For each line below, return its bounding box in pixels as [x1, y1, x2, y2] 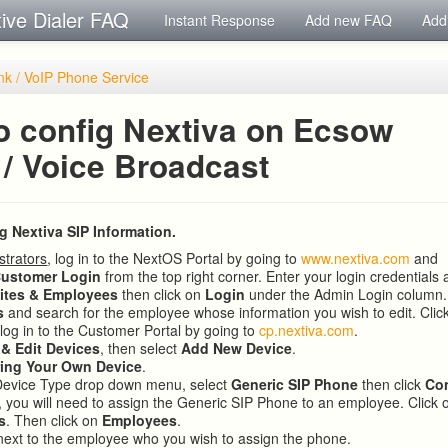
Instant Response [164, 10, 275, 30]
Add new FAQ [305, 10, 392, 30]
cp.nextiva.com [259, 320, 355, 340]
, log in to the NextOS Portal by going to [47, 248, 302, 268]
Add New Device [181, 338, 293, 358]
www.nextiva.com [301, 248, 411, 268]
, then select [100, 338, 182, 358]
